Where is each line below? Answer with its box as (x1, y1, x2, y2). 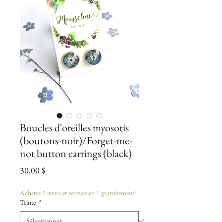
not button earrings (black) (20, 146, 132, 161)
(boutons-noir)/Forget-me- (20, 133, 132, 148)
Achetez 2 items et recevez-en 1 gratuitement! (20, 188, 136, 198)
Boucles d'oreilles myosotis (20, 120, 129, 135)
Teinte (20, 198, 37, 207)
